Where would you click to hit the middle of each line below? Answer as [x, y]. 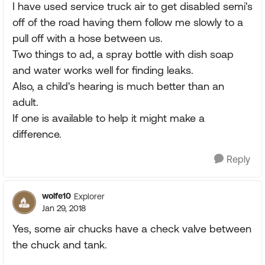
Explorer [89, 196]
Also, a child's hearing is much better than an [118, 86]
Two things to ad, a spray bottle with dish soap [123, 54]
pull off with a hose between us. [88, 38]
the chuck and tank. [60, 245]
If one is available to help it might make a [109, 118]
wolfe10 [56, 196]
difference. [37, 134]
